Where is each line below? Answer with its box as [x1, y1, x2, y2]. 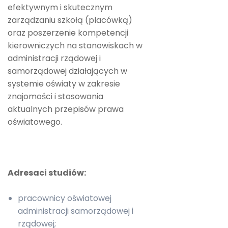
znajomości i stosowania [8, 91, 103, 102]
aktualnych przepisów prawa [8, 103, 124, 115]
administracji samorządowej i [18, 205, 133, 217]
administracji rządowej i [8, 52, 101, 64]
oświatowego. [8, 116, 62, 128]
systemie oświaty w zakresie [8, 78, 120, 90]
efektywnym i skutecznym [8, 2, 112, 13]
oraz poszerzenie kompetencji [8, 27, 128, 39]
